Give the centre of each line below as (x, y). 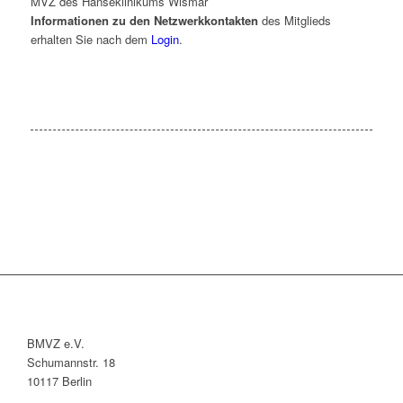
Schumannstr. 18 (71, 363)
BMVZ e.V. (56, 344)
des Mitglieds (294, 20)
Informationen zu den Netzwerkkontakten (144, 20)
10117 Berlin (59, 381)
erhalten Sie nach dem (90, 39)
